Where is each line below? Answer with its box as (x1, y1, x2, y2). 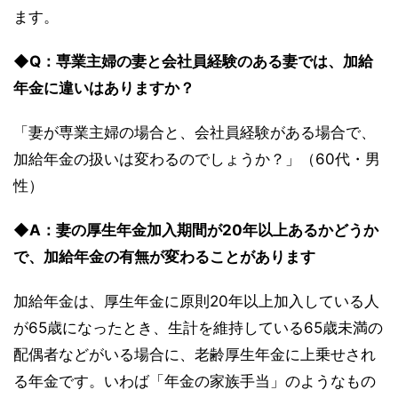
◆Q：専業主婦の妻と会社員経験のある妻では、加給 (13, 52, 373, 70)
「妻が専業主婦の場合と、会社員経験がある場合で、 (13, 123, 376, 141)
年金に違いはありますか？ (13, 78, 195, 97)
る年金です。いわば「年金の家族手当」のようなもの (13, 371, 376, 390)
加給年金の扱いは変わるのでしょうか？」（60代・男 (13, 149, 380, 168)
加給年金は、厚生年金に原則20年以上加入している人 (13, 291, 379, 310)
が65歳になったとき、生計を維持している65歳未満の (13, 318, 383, 337)
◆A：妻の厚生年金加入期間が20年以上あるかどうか (13, 220, 378, 239)
